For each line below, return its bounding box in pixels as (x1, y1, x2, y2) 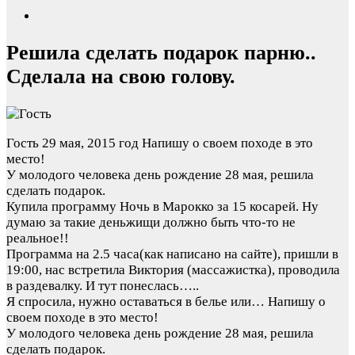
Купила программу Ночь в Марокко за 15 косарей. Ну (6, 198, 319, 214)
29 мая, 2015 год (42, 135, 139, 151)
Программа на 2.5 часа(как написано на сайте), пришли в (6, 246, 338, 261)
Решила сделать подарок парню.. (6, 41, 316, 65)
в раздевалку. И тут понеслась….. (6, 277, 199, 293)
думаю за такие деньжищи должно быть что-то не (6, 214, 296, 230)
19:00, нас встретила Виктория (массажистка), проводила (6, 261, 340, 277)
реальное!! (6, 230, 69, 246)
